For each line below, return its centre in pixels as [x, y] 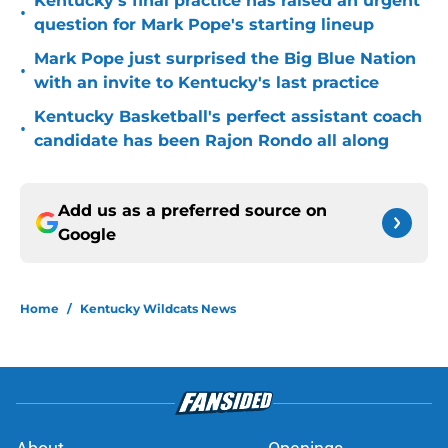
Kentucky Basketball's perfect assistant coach [228, 117]
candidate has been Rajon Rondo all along [211, 141]
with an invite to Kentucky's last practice [206, 83]
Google [87, 235]
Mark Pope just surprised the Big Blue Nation [225, 59]
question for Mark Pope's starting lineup [204, 25]
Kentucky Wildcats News [158, 309]
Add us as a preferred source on [192, 211]
